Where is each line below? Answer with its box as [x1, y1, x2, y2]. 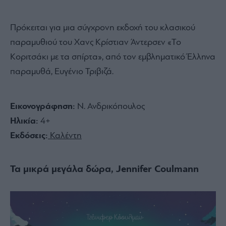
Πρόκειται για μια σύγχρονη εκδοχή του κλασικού [10, 23, 195, 33]
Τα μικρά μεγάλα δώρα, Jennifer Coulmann [10, 164, 199, 175]
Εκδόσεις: [10, 131, 48, 141]
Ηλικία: [10, 116, 38, 126]
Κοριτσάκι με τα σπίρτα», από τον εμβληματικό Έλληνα [10, 52, 215, 62]
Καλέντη [48, 131, 82, 141]
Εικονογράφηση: [10, 101, 77, 111]
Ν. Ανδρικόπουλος [77, 101, 145, 111]
